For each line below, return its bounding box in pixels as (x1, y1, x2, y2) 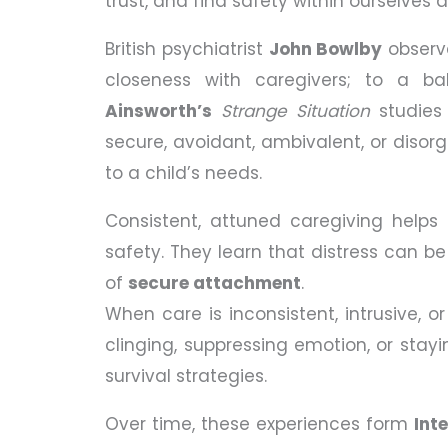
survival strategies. (105, 364, 268, 389)
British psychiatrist (105, 37, 269, 62)
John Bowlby (268, 37, 383, 62)
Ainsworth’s (105, 99, 213, 124)
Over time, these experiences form (105, 412, 414, 437)
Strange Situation (221, 99, 370, 124)
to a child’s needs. (105, 161, 263, 186)
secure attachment (128, 271, 302, 296)
